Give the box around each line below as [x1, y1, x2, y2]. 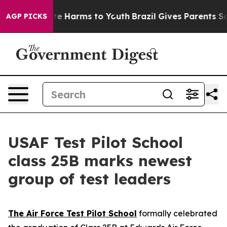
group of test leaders [8, 169, 171, 188]
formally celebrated [137, 208, 217, 218]
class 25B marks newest [8, 151, 192, 170]
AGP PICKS [6, 12, 47, 21]
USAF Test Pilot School [8, 133, 183, 152]
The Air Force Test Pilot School [8, 208, 137, 218]
